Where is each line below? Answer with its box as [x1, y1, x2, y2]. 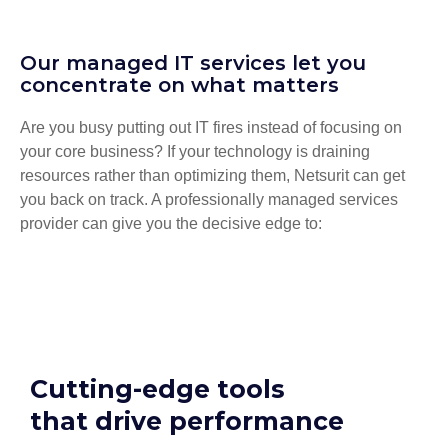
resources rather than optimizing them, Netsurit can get [20, 166, 405, 184]
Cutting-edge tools [30, 374, 285, 405]
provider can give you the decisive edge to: [20, 214, 322, 232]
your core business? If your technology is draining [20, 142, 370, 160]
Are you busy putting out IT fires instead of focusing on [20, 118, 402, 136]
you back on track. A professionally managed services [20, 190, 398, 208]
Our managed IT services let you [20, 50, 366, 75]
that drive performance [30, 406, 344, 437]
